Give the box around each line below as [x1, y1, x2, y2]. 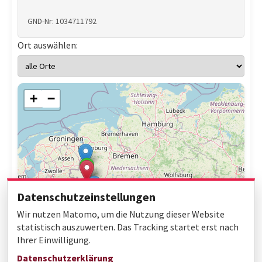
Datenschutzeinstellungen [17, 189, 156, 204]
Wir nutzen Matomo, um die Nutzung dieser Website [17, 208, 225, 220]
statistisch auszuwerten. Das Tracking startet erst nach [17, 221, 239, 233]
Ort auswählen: [18, 39, 78, 51]
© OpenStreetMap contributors [143, 249, 242, 259]
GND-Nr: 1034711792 [27, 16, 96, 27]
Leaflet [116, 247, 140, 257]
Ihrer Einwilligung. [17, 234, 91, 246]
